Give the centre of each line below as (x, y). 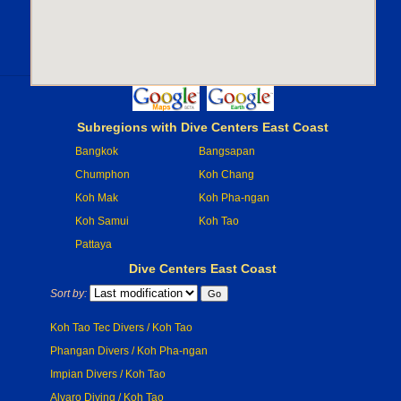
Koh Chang (226, 175)
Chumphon (102, 175)
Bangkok (97, 151)
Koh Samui (102, 221)
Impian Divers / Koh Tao (108, 374)
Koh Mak (97, 198)
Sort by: (68, 294)
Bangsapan (227, 151)
